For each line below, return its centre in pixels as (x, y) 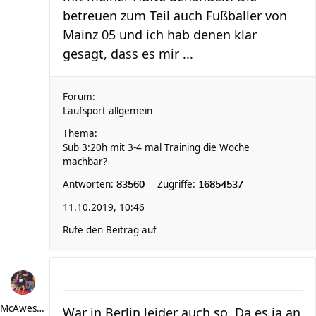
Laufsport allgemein (108, 111)
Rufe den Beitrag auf (110, 230)
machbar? (85, 162)
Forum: (79, 97)
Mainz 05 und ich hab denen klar (160, 35)
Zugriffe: (178, 184)
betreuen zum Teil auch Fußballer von (175, 16)
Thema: (80, 133)
